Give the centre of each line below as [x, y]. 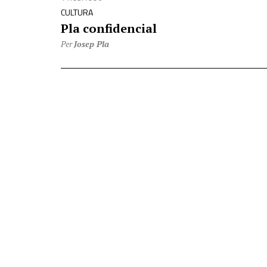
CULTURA [77, 12]
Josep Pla [91, 44]
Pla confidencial [109, 28]
